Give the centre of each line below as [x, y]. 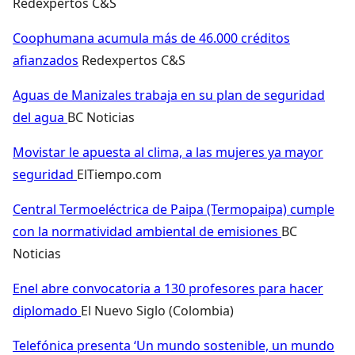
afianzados [46, 60]
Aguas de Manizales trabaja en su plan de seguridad [169, 95]
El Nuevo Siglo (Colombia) [157, 310]
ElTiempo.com [119, 174]
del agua [40, 117]
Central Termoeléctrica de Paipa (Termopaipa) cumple [174, 209]
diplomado [47, 310]
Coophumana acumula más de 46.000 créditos [151, 38]
